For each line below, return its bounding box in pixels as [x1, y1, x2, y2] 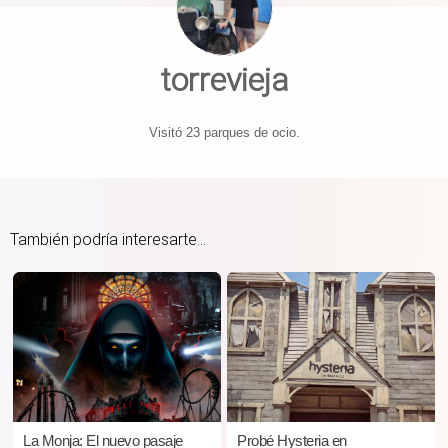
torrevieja [159, 61, 289, 99]
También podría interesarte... [10, 230, 206, 249]
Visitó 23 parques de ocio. [148, 125, 300, 140]
